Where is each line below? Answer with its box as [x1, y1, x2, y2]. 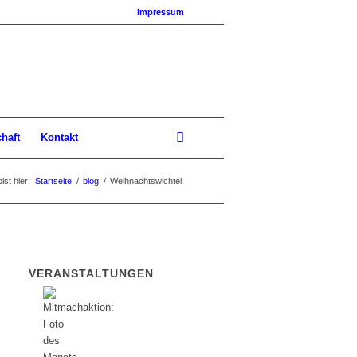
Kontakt [41, 131, 78, 143]
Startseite [35, 176, 72, 186]
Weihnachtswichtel [110, 176, 182, 186]
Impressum [137, 7, 184, 17]
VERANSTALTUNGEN [29, 267, 155, 280]
